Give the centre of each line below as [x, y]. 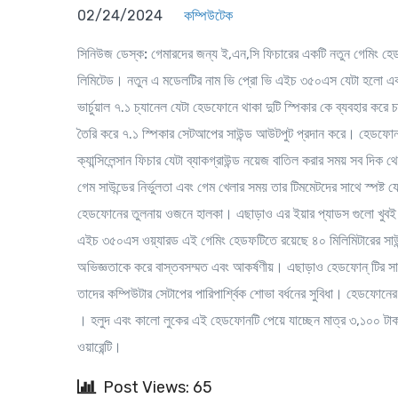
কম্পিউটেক [208, 16]
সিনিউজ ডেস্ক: [112, 54]
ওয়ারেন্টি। [99, 347]
